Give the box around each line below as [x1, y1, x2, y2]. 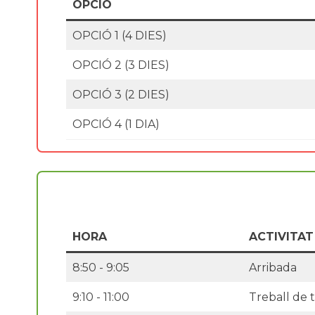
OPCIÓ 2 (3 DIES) [72, 58, 169, 72]
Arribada [249, 260, 297, 274]
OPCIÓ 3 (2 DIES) [72, 87, 169, 101]
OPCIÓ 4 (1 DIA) [72, 117, 160, 131]
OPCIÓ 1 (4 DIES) [72, 28, 167, 42]
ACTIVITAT [249, 229, 314, 243]
